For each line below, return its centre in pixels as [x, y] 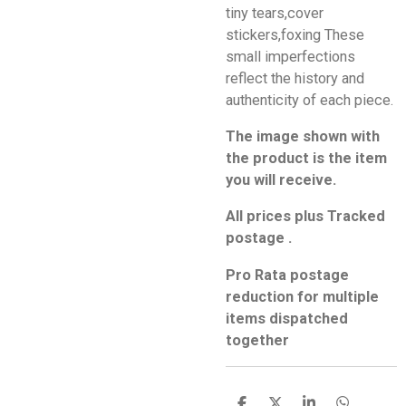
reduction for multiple [302, 296]
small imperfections [290, 56]
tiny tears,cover [275, 13]
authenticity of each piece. [309, 100]
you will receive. [281, 179]
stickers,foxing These [295, 34]
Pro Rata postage [287, 275]
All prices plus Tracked [305, 217]
